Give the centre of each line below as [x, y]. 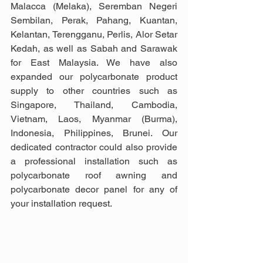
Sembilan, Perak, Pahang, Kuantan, [94, 20]
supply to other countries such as [94, 90]
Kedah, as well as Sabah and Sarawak [94, 48]
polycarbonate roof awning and [94, 175]
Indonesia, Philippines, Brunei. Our [94, 133]
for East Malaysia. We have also [94, 62]
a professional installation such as [94, 161]
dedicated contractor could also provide [94, 147]
